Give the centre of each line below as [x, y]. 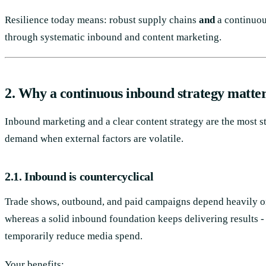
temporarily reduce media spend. [74, 236]
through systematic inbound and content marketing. [113, 37]
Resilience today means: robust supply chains [102, 20]
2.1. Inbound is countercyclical [79, 177]
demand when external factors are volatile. [94, 139]
